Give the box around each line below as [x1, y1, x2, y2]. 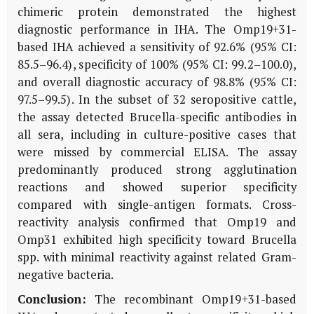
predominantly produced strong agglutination [18, 161, 296, 177]
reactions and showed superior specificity [18, 179, 296, 195]
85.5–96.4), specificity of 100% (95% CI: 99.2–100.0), [18, 56, 296, 72]
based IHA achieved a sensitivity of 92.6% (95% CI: [18, 39, 296, 55]
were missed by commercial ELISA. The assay [18, 144, 296, 160]
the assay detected [18, 109, 130, 125]
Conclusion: [18, 291, 86, 307]
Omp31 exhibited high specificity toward [18, 231, 252, 247]
